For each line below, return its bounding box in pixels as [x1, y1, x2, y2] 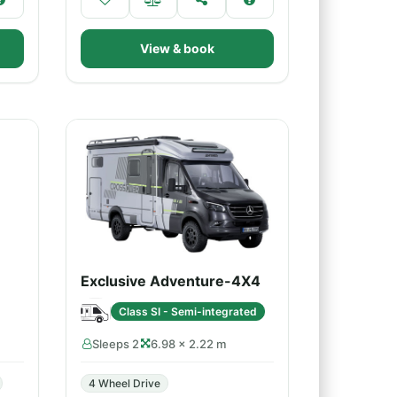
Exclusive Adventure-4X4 [81, 272, 261, 290]
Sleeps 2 [92, 337, 139, 351]
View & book [140, 41, 214, 56]
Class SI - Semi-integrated [119, 304, 257, 318]
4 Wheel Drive [89, 377, 160, 390]
